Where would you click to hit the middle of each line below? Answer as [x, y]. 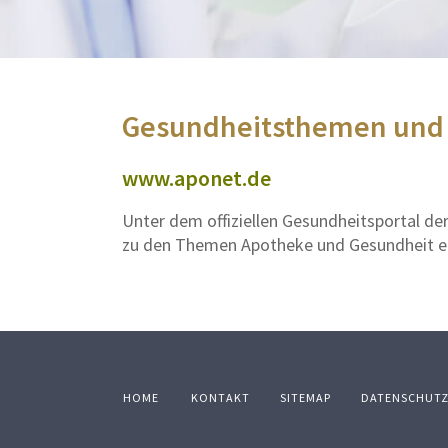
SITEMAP [305, 398]
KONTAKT [220, 398]
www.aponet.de [196, 178]
